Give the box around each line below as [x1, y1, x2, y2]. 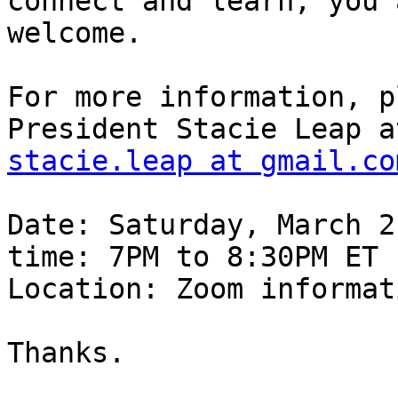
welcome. [7, 17, 142, 50]
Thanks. [7, 337, 125, 370]
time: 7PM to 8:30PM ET [7, 241, 378, 274]
